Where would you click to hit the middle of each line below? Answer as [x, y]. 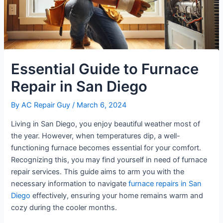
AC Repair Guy [47, 105]
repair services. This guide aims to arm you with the [98, 171]
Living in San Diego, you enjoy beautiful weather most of [106, 124]
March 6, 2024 [102, 105]
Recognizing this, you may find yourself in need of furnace [109, 160]
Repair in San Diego [79, 87]
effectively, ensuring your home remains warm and [117, 195]
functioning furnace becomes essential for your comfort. [106, 148]
